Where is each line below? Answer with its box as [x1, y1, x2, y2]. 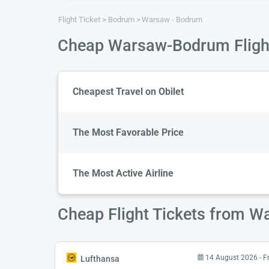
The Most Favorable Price [73, 126, 184, 138]
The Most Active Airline [73, 167, 174, 179]
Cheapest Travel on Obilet [73, 85, 184, 97]
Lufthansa [80, 254, 120, 264]
